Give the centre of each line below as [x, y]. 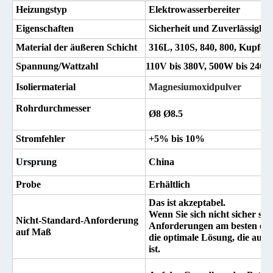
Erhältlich [169, 184]
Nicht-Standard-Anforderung [77, 220]
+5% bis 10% [177, 139]
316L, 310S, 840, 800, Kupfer [209, 47]
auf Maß [34, 232]
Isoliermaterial [46, 87]
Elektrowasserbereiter [194, 9]
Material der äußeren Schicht [76, 47]
